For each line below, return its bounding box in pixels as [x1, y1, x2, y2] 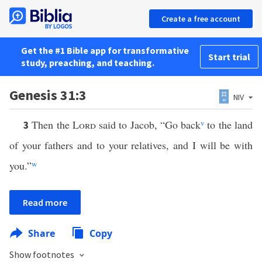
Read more [23, 196, 67, 208]
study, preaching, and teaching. [21, 57, 154, 68]
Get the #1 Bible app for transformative [21, 44, 189, 56]
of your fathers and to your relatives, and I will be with [9, 138, 253, 152]
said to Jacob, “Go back [95, 118, 201, 132]
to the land [204, 118, 253, 132]
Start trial [208, 51, 250, 63]
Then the [32, 118, 73, 132]
